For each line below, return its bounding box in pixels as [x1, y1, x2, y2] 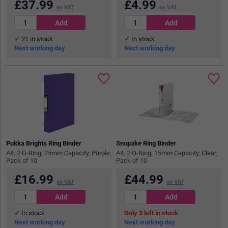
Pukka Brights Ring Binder [6, 139, 82, 147]
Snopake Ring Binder [116, 139, 177, 147]
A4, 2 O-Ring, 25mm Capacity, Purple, [6, 149, 112, 157]
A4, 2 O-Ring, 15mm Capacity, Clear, [116, 149, 218, 157]
